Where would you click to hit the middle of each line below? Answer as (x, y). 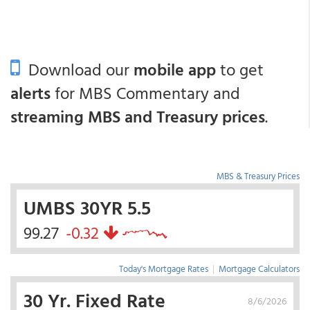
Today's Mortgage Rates (164, 268)
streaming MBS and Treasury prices (138, 116)
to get (240, 69)
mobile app (175, 69)
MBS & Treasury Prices (258, 176)
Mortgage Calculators (259, 268)
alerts (30, 93)
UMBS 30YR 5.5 (87, 207)
